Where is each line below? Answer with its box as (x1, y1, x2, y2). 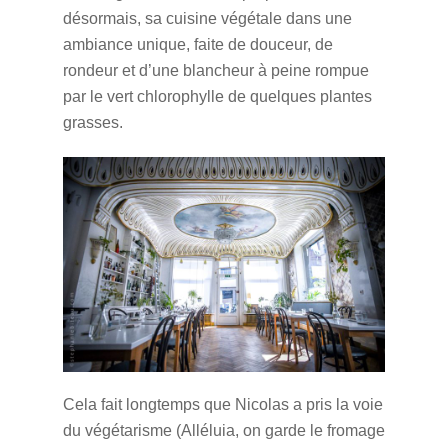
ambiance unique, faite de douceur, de (62, 35, 333, 53)
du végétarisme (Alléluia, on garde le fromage (62, 422, 385, 440)
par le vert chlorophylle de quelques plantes (62, 87, 372, 105)
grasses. (62, 113, 123, 131)
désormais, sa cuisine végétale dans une (62, 9, 352, 27)
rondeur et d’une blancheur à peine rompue (62, 61, 369, 79)
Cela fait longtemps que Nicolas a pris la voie (62, 396, 383, 414)
